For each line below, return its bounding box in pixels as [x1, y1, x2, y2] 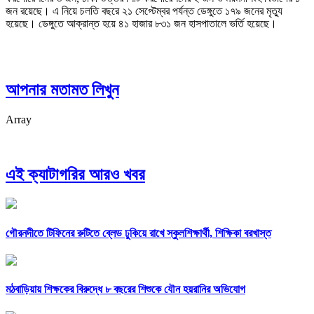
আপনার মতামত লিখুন [6, 80, 119, 99]
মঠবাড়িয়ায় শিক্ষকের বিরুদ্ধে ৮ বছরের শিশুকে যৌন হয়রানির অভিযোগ [6, 283, 245, 296]
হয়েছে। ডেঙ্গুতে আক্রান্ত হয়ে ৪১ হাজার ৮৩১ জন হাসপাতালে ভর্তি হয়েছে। [6, 17, 277, 29]
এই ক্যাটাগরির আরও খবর [6, 165, 145, 184]
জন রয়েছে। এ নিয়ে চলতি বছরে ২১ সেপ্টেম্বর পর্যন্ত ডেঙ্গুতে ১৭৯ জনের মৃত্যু [6, 4, 282, 17]
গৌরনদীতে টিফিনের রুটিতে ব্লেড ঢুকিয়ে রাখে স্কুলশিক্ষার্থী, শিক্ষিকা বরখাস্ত [6, 226, 271, 239]
